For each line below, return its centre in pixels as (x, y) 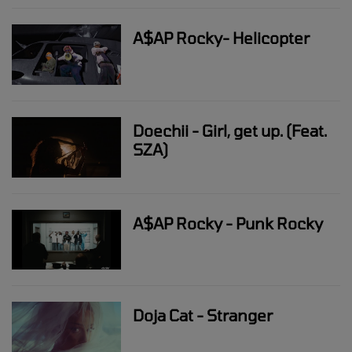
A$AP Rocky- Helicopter (222, 38)
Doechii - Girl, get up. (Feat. (230, 130)
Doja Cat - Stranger (203, 315)
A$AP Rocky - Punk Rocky (228, 223)
